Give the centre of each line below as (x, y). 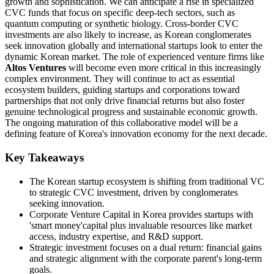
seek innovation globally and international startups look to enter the (134, 46)
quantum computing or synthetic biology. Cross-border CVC (122, 24)
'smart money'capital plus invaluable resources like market (141, 225)
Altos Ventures (35, 68)
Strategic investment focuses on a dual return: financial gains (146, 247)
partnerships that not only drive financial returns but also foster (125, 101)
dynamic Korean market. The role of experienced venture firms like (135, 57)
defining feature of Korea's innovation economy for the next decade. (136, 134)
